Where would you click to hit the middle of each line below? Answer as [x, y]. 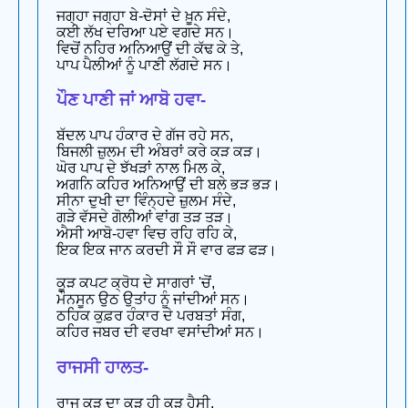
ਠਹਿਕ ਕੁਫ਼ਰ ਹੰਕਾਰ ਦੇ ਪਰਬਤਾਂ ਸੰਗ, [151, 316]
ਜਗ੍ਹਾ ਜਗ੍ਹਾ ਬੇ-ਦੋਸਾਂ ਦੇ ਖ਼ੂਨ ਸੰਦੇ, [143, 15]
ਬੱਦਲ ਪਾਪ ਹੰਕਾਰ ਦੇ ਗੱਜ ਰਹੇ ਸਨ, [145, 136]
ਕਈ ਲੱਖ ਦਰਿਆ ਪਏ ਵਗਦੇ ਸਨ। [145, 32]
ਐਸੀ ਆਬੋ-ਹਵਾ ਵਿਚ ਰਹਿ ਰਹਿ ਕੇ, [147, 234]
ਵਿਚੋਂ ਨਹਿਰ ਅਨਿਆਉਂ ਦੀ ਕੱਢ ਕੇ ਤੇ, [150, 48]
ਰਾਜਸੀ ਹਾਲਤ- [102, 367]
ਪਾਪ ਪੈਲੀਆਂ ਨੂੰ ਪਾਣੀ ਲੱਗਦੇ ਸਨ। [144, 65]
